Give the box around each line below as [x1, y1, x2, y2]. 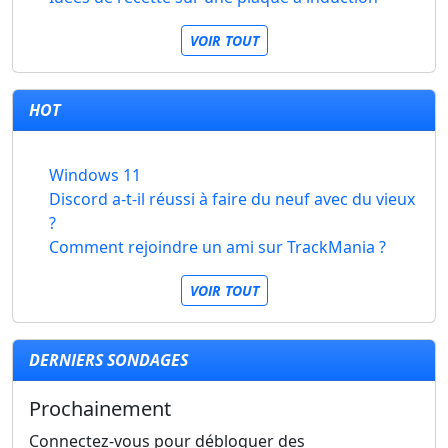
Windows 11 [49, 164, 141, 186]
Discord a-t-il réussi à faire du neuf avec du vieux [48, 188, 415, 210]
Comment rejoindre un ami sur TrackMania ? [49, 236, 386, 258]
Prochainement [29, 395, 171, 422]
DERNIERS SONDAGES [29, 349, 188, 371]
